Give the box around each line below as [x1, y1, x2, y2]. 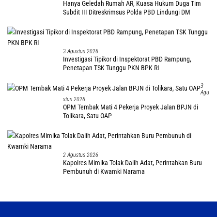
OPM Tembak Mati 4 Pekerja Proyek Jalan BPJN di [63, 103, 198, 111]
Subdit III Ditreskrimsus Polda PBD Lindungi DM [63, 8, 190, 16]
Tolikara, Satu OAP [63, 111, 112, 120]
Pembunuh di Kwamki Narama [63, 167, 145, 175]
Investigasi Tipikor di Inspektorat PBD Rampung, [63, 55, 191, 63]
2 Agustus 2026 [63, 151, 98, 158]
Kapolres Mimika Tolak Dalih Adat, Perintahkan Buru [63, 158, 202, 167]
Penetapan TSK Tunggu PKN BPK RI [63, 63, 159, 72]
